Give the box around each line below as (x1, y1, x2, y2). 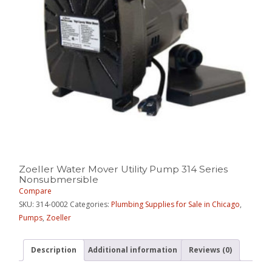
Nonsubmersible (19, 173, 99, 185)
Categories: (70, 199, 112, 209)
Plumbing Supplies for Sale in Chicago (111, 199, 240, 209)
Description (31, 244, 77, 255)
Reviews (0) (189, 244, 233, 255)
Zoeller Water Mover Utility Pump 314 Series (19, 163, 228, 175)
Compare (19, 185, 52, 196)
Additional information (88, 244, 178, 255)
